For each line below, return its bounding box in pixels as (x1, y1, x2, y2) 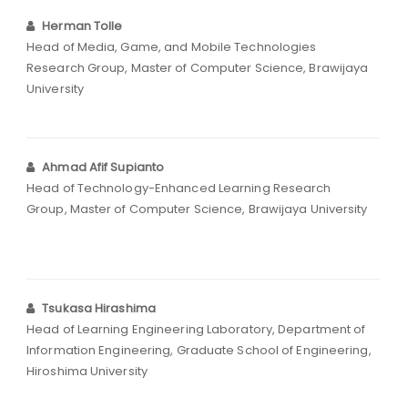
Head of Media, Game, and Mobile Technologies (26, 38, 317, 56)
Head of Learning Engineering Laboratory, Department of (26, 321, 366, 339)
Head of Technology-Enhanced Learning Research (26, 179, 331, 198)
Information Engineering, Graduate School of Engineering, (26, 342, 372, 360)
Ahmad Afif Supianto (42, 158, 165, 177)
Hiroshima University (26, 362, 148, 381)
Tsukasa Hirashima (42, 300, 156, 318)
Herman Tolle (42, 17, 123, 36)
